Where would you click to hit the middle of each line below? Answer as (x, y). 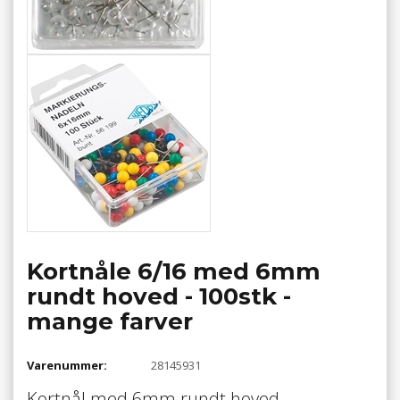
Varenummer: (67, 365)
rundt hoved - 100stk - (159, 297)
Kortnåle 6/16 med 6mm (174, 272)
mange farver (110, 322)
